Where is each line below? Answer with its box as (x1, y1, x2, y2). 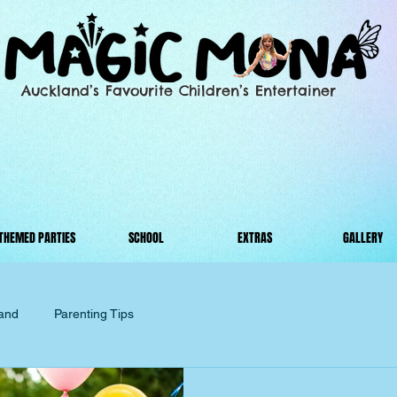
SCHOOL (128, 229, 164, 247)
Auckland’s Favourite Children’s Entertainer (21, 82, 336, 99)
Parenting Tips (54, 307, 134, 321)
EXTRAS (237, 229, 272, 247)
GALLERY (342, 229, 383, 247)
